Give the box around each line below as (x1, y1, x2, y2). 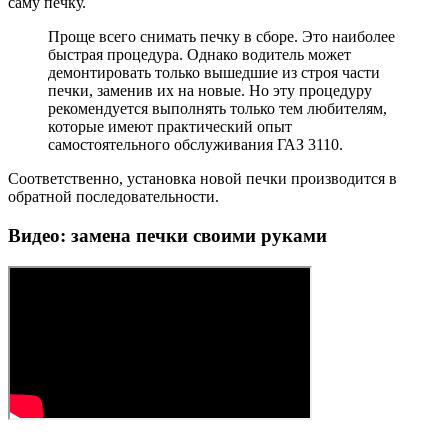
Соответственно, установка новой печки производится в (8, 170, 397, 188)
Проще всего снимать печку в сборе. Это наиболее (48, 28, 395, 46)
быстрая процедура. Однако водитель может (48, 46, 351, 64)
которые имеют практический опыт (48, 118, 292, 136)
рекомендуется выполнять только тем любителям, (48, 100, 387, 118)
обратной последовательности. (8, 188, 219, 206)
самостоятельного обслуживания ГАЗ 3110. (48, 136, 343, 154)
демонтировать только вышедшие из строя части (48, 64, 380, 82)
